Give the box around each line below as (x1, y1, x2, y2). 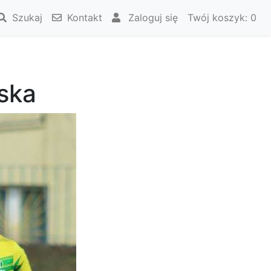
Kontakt (64, 11, 102, 24)
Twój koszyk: (188, 11, 250, 24)
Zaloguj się (125, 11, 178, 24)
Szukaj (9, 11, 42, 24)
